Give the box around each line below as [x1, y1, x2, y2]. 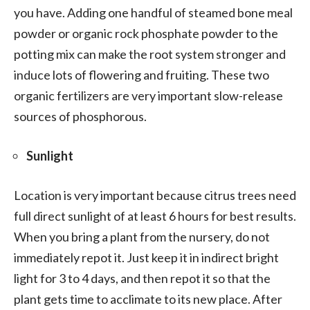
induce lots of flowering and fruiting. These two [14, 66, 269, 82]
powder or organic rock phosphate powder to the [14, 25, 278, 41]
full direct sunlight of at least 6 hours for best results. [14, 208, 296, 224]
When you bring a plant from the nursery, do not [14, 228, 270, 244]
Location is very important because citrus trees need [14, 187, 296, 203]
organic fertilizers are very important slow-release [14, 87, 283, 103]
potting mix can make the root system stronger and [14, 46, 286, 62]
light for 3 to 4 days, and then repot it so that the [14, 270, 271, 286]
